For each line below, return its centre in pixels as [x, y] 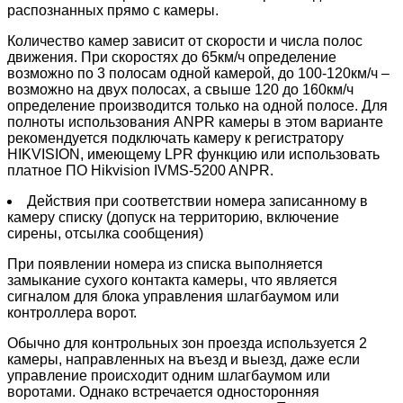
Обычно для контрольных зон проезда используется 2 [187, 343]
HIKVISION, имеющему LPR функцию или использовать [193, 154]
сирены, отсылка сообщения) [105, 233]
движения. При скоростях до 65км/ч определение [172, 57]
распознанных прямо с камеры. [113, 10]
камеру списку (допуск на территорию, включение [173, 217]
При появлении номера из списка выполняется [165, 264]
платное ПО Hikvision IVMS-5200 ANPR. [140, 170]
